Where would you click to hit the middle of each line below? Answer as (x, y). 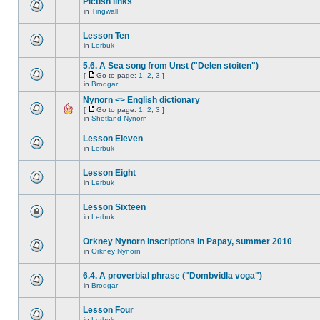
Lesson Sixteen (114, 207)
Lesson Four (108, 310)
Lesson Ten (106, 36)
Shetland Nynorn (119, 118)
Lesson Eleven (113, 139)
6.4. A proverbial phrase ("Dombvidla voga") (172, 276)
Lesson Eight (109, 173)
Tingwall (105, 11)
